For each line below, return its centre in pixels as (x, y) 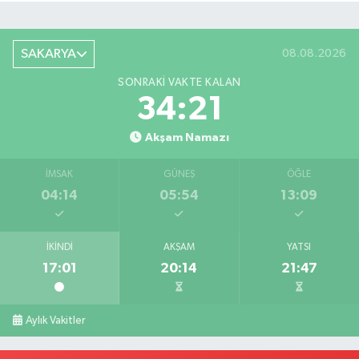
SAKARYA (48, 54)
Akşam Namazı (187, 138)
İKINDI (59, 248)
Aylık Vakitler (56, 321)
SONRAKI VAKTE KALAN (179, 83)
